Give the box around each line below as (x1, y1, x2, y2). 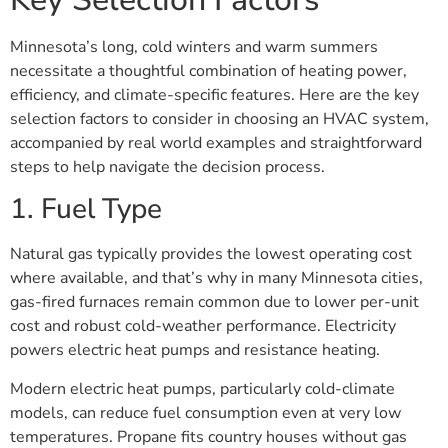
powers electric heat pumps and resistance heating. (10, 339, 380, 362)
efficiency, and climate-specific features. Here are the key (10, 84, 419, 107)
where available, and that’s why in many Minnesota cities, (10, 267, 423, 290)
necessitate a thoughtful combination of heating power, (10, 60, 407, 83)
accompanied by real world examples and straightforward (10, 132, 422, 155)
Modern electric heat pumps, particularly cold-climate (10, 377, 395, 400)
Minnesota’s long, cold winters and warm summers (10, 36, 378, 59)
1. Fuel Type (10, 190, 162, 229)
